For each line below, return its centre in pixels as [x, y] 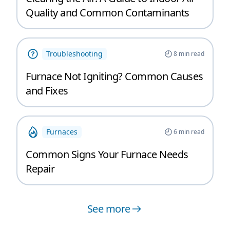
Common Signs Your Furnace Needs [107, 154]
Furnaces [62, 131]
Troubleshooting [74, 53]
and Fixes [47, 90]
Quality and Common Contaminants [108, 12]
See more [109, 208]
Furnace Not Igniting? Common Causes [114, 76]
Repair [40, 168]
